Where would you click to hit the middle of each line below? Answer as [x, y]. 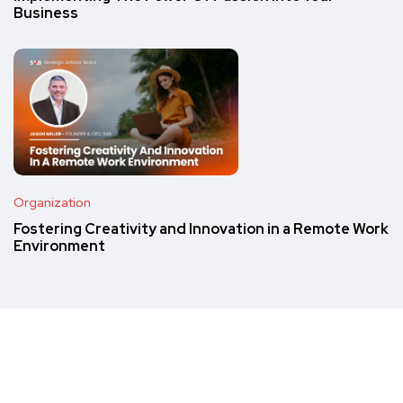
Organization [52, 202]
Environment [59, 246]
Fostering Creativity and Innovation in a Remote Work [201, 228]
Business [46, 13]
